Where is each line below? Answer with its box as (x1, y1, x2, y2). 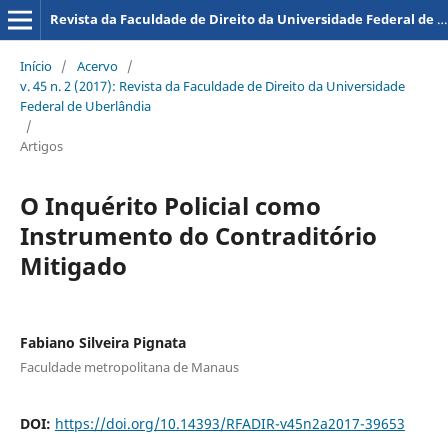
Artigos (19, 136, 63, 155)
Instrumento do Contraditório (19, 218, 377, 252)
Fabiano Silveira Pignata (19, 332, 186, 352)
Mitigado (19, 248, 127, 282)
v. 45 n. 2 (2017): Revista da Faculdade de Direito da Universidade (19, 76, 405, 95)
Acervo (76, 56, 118, 75)
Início (19, 56, 52, 75)
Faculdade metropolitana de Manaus (19, 357, 239, 376)
